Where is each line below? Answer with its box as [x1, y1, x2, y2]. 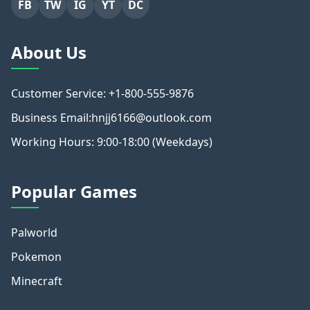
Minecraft [11, 273, 62, 289]
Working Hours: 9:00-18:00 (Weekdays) [11, 134, 212, 149]
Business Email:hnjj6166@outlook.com [11, 109, 212, 125]
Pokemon [11, 249, 62, 265]
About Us [11, 41, 86, 64]
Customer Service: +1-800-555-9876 [11, 86, 194, 101]
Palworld [11, 225, 57, 241]
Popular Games [11, 180, 137, 203]
